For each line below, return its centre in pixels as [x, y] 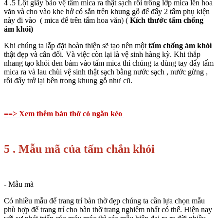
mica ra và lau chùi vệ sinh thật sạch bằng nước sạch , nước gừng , [106, 72]
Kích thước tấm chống [167, 20]
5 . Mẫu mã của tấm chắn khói [79, 149]
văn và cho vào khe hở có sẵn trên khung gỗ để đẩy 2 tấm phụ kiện [107, 12]
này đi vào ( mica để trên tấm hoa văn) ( [67, 20]
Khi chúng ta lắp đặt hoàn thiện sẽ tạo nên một [75, 46]
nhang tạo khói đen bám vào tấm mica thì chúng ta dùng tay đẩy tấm [109, 63]
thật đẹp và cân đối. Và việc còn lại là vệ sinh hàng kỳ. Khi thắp [102, 54]
